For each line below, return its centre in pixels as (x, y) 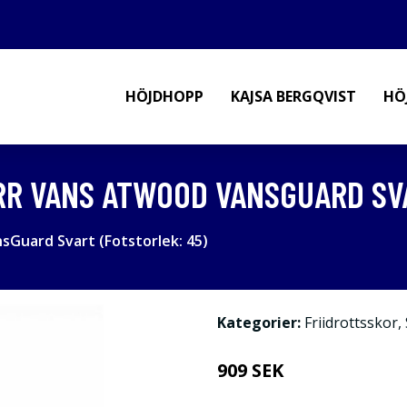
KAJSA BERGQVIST (293, 96)
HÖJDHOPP (164, 96)
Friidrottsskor (351, 323)
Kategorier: (259, 323)
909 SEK (250, 370)
